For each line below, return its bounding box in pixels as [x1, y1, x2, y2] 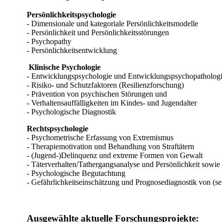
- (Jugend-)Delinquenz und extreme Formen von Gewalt [27, 151, 203, 160]
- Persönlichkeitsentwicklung [27, 46, 117, 55]
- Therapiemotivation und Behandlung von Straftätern [27, 142, 194, 151]
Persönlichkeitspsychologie [27, 10, 116, 19]
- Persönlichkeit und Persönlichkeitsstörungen [27, 28, 169, 37]
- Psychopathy [27, 37, 71, 46]
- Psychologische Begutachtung [27, 168, 125, 177]
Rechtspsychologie [27, 124, 88, 133]
